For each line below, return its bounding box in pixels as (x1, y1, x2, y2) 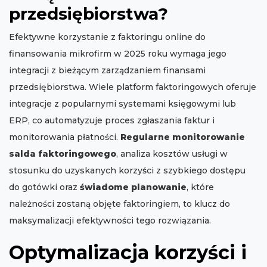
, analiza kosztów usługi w (116, 148, 228, 160)
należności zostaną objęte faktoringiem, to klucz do (9, 198, 230, 210)
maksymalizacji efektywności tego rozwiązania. (9, 215, 211, 226)
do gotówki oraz (9, 182, 80, 193)
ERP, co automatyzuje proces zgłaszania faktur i (9, 115, 215, 126)
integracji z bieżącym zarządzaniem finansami (9, 65, 206, 76)
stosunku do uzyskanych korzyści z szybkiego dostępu (9, 165, 246, 176)
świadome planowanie (80, 182, 187, 193)
